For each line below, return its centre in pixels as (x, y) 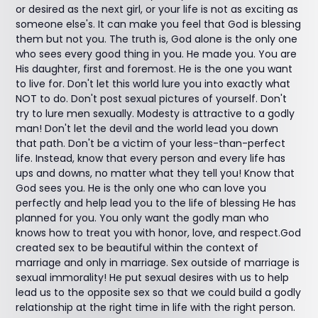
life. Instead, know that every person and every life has (151, 158)
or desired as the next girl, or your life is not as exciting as (157, 9)
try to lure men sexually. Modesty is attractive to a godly (155, 114)
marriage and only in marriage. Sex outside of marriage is (158, 263)
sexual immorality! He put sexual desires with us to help (153, 278)
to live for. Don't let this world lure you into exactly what (153, 84)
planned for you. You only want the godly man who (143, 218)
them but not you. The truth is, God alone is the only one (157, 39)
